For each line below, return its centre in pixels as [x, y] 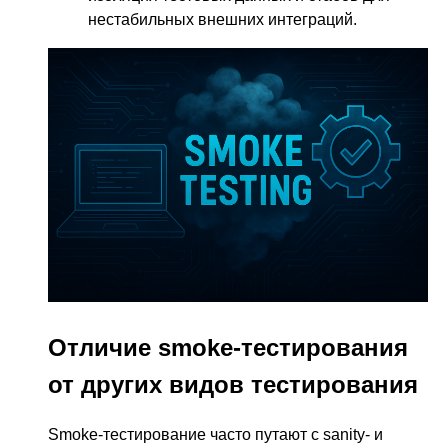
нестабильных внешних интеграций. [222, 20]
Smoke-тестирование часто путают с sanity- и [215, 434]
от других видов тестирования [233, 384]
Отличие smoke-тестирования [228, 347]
